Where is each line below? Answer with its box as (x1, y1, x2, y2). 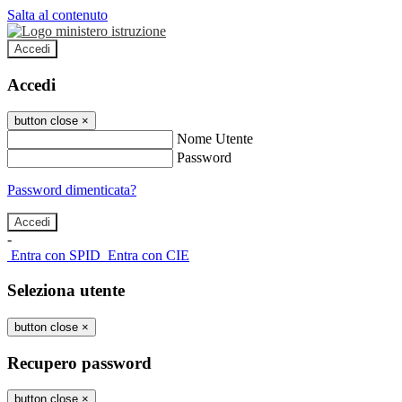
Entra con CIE (108, 248, 189, 264)
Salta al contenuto (7, 7, 108, 22)
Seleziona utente (7, 281, 125, 301)
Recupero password (7, 353, 152, 372)
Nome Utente (177, 131, 253, 147)
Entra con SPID (11, 248, 100, 264)
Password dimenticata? (7, 182, 136, 198)
